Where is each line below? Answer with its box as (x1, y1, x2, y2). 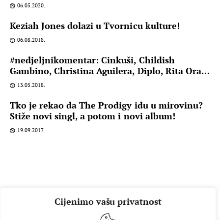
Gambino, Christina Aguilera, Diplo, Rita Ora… (10, 65, 210, 77)
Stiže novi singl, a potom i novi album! (10, 110, 175, 122)
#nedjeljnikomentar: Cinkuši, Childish (10, 54, 175, 66)
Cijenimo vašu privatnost (55, 195, 162, 207)
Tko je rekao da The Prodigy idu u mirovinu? (10, 99, 203, 111)
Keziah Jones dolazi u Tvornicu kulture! (10, 20, 180, 32)
